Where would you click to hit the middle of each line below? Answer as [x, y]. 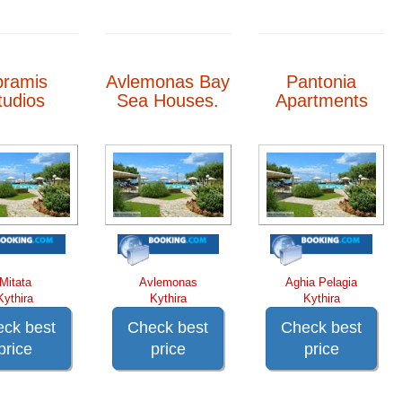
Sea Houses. [168, 100]
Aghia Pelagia [322, 282]
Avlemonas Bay [168, 81]
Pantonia [322, 81]
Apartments [321, 100]
